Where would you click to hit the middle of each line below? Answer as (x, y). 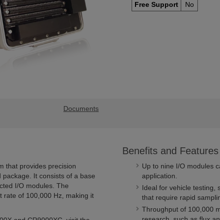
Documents (81, 109)
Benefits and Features (170, 151)
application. (160, 176)
